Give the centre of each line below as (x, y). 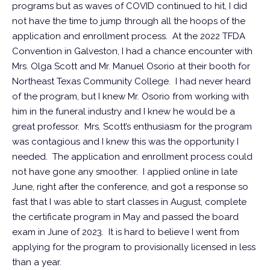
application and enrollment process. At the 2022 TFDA (129, 36)
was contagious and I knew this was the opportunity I (125, 141)
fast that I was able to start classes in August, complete (129, 202)
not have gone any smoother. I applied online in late (125, 171)
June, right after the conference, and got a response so (130, 187)
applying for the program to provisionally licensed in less (134, 247)
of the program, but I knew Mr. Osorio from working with (130, 96)
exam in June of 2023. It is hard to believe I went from (126, 232)
